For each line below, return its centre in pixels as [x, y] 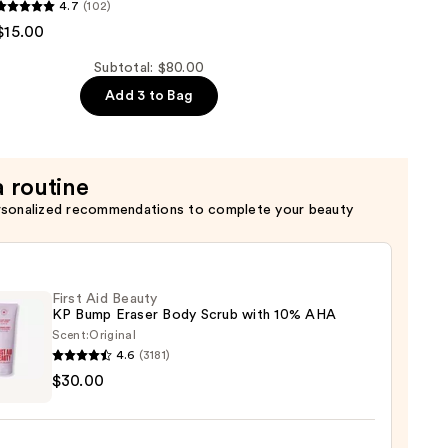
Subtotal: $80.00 [149, 68]
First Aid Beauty [104, 299]
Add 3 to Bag [149, 96]
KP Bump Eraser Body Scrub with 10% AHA [194, 315]
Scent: [70, 335]
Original [112, 335]
